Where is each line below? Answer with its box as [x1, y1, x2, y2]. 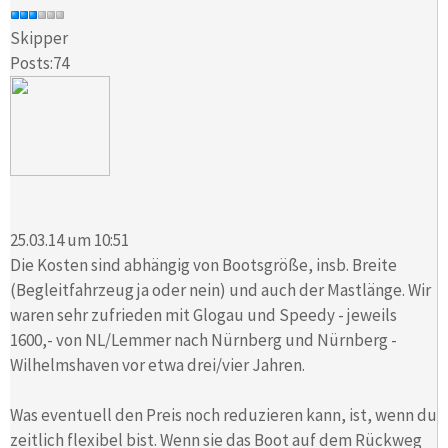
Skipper [10, 27, 68, 50]
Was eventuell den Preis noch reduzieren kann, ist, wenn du [10, 403, 437, 426]
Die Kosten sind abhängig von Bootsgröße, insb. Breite [10, 253, 397, 276]
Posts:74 [10, 52, 69, 75]
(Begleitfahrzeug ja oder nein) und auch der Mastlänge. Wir [10, 278, 431, 301]
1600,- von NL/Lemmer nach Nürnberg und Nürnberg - [10, 328, 397, 351]
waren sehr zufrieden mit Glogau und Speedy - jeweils [10, 303, 397, 326]
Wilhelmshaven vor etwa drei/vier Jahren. [10, 353, 305, 376]
